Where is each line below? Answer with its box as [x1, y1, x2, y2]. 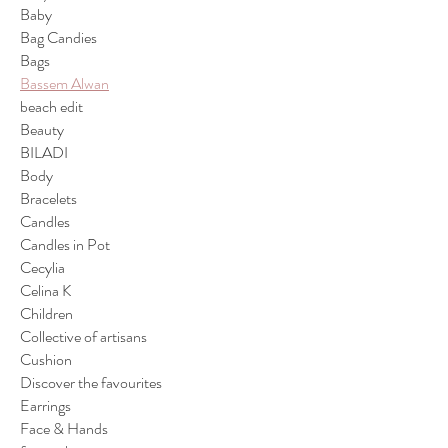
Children [20, 301, 73, 325]
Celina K [20, 278, 71, 302]
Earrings [20, 393, 71, 417]
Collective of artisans [20, 324, 147, 348]
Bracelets [20, 186, 77, 210]
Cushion [20, 347, 72, 371]
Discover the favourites [20, 370, 162, 394]
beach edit [20, 94, 83, 118]
